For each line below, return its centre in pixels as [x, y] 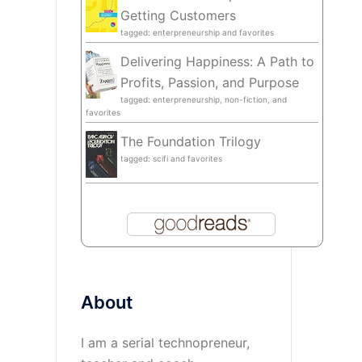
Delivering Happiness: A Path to [217, 61]
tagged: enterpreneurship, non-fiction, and [203, 99]
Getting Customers [178, 15]
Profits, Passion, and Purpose [209, 82]
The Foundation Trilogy [190, 141]
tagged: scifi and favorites [171, 158]
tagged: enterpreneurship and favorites [197, 32]
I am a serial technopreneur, [165, 342]
